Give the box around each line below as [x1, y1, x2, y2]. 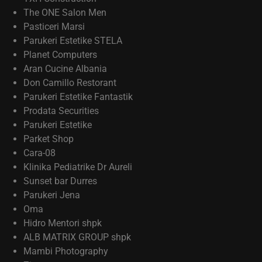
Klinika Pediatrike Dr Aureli [23, 161, 132, 173]
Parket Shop [23, 133, 74, 144]
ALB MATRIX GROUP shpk [23, 232, 131, 243]
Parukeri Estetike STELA [23, 35, 125, 46]
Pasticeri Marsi [23, 21, 85, 32]
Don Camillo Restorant [23, 77, 116, 88]
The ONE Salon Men [23, 7, 106, 18]
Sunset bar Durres [23, 175, 97, 187]
